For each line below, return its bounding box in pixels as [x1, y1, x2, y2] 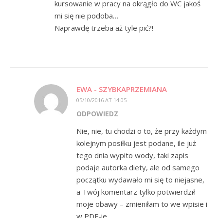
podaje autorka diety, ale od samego [76, 163, 200, 172]
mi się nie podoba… [54, 11, 118, 20]
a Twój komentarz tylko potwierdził [76, 187, 195, 197]
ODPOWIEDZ [76, 109, 118, 118]
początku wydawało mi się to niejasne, [76, 175, 204, 184]
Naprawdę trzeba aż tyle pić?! [54, 23, 153, 33]
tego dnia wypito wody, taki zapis [76, 150, 188, 160]
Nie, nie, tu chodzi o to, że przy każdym [76, 126, 207, 136]
